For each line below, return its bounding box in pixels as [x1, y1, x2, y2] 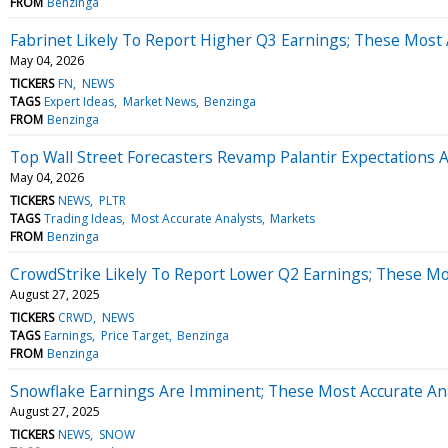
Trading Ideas [44, 209, 123, 227]
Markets [269, 209, 315, 227]
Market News [122, 92, 196, 110]
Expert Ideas [44, 92, 115, 110]
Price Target [100, 326, 169, 344]
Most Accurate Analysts [130, 209, 262, 227]
